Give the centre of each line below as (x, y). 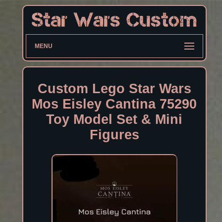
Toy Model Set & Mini (114, 120)
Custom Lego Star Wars (114, 89)
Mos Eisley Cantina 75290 (114, 104)
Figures (114, 135)
